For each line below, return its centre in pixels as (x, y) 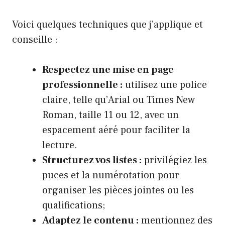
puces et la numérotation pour (111, 176)
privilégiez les (174, 160)
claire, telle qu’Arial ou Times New (119, 100)
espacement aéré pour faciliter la (116, 130)
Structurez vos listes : (92, 160)
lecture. (60, 145)
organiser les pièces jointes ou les (118, 191)
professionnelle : (82, 85)
